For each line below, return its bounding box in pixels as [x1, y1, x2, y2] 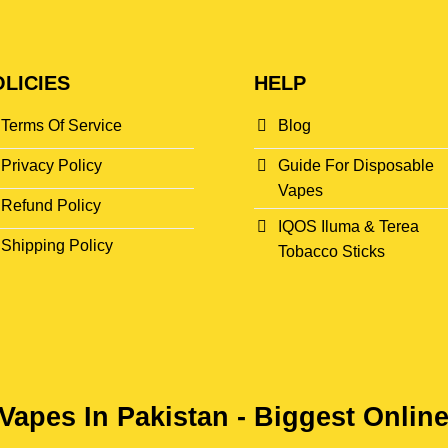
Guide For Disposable [278, 157, 434, 175]
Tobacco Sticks [278, 242, 385, 260]
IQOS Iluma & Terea [278, 217, 419, 235]
